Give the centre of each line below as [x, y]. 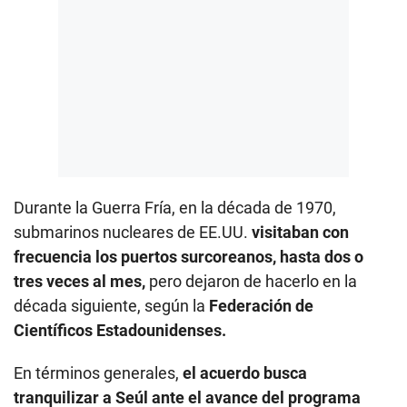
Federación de [261, 306]
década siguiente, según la [111, 306]
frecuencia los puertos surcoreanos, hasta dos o [189, 257]
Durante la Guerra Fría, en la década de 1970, [175, 208]
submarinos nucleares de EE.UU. [133, 233]
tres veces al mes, [81, 282]
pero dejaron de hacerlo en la [253, 282]
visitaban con [300, 233]
